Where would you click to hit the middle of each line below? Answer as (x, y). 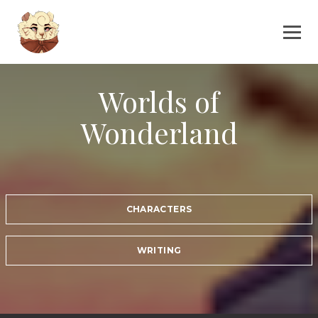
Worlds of (159, 101)
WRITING (159, 250)
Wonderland (159, 132)
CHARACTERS (159, 209)
